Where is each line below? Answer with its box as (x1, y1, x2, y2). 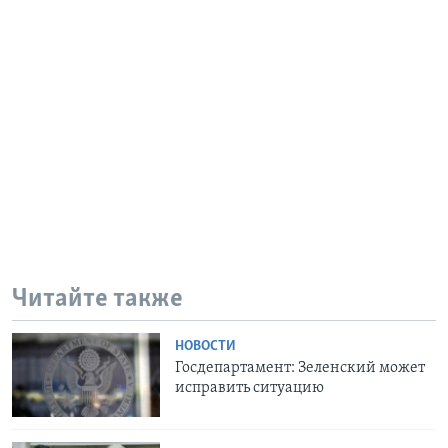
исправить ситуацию (175, 380, 325, 397)
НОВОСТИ (175, 339, 237, 355)
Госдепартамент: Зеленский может (175, 360, 426, 377)
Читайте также (12, 285, 183, 313)
